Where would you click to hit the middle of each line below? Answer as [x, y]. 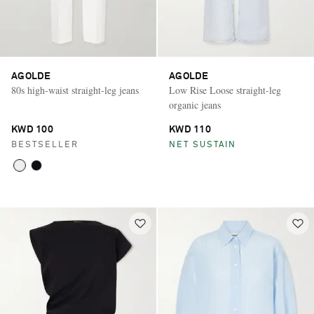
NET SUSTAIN [203, 145]
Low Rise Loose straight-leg [225, 90]
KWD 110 [190, 129]
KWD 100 [32, 129]
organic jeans [195, 104]
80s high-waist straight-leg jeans [75, 90]
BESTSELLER [45, 145]
